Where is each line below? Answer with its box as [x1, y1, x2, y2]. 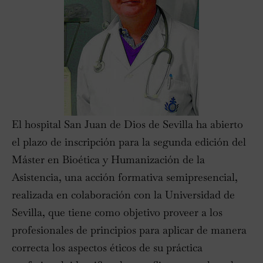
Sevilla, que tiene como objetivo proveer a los [12, 205, 222, 219]
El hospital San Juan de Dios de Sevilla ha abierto [12, 117, 243, 131]
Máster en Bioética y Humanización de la [12, 152, 205, 166]
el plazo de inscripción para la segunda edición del [12, 134, 246, 149]
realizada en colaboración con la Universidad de [12, 187, 235, 201]
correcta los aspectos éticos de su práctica [12, 240, 203, 254]
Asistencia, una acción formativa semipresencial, [12, 170, 238, 184]
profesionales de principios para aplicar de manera [12, 222, 247, 237]
